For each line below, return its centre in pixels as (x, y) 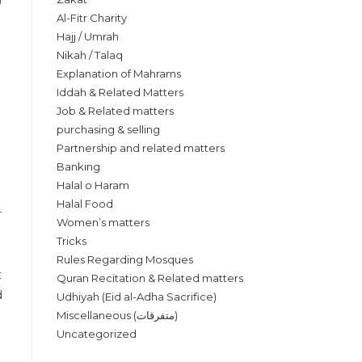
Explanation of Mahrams (119, 74)
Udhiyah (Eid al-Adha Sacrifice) (137, 297)
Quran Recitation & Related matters (150, 278)
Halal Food (85, 204)
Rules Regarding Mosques (125, 259)
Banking (78, 166)
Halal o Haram (93, 185)
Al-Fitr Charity (92, 18)
